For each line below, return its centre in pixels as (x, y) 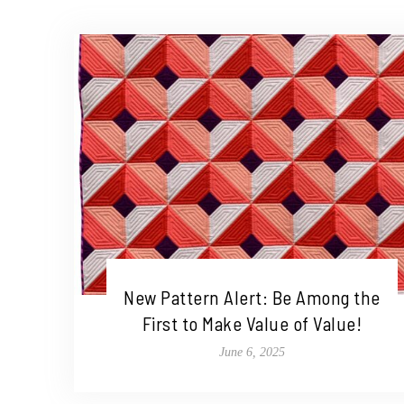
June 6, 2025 (252, 352)
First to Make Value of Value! (252, 323)
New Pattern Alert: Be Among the (252, 297)
